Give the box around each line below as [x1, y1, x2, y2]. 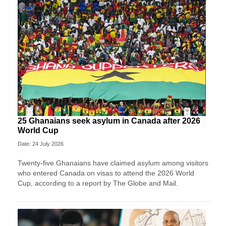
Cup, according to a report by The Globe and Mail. [18, 179, 178, 188]
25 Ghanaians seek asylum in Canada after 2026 [18, 117, 200, 126]
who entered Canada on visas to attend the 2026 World [18, 169, 194, 178]
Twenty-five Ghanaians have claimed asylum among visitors [18, 159, 208, 167]
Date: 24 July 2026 [18, 141, 64, 147]
